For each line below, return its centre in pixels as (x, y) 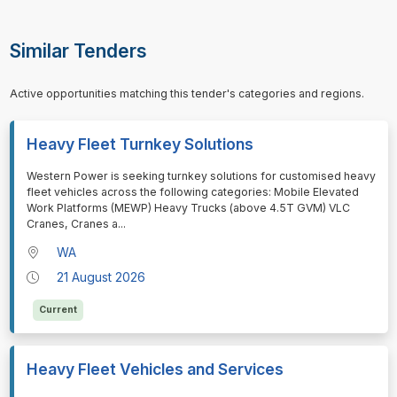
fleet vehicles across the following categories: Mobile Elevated (192, 192)
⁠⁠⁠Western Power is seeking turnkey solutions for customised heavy (201, 176)
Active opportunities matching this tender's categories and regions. (187, 94)
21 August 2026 (101, 277)
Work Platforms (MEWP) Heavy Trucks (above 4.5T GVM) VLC (188, 208)
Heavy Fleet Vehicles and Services (155, 370)
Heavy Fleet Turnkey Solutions (140, 144)
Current (58, 310)
